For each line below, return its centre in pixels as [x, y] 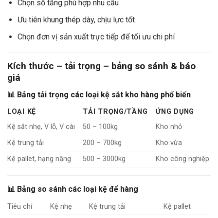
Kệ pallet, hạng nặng [39, 159]
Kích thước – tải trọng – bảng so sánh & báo [101, 66]
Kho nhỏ [169, 127]
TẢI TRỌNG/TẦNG [115, 111]
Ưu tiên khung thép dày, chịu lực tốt [76, 19]
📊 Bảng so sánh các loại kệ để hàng [73, 189]
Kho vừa [169, 143]
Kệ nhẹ [61, 206]
